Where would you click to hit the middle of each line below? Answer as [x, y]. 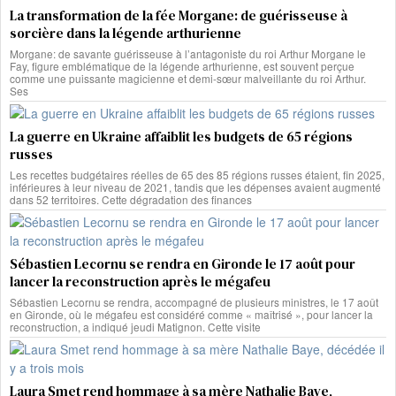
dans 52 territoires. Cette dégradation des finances [131, 199]
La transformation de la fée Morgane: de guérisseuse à [179, 15]
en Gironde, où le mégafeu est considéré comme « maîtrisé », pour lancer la [191, 314]
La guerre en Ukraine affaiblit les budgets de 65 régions [181, 136]
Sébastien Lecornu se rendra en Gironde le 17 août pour [183, 263]
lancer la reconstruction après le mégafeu [140, 281]
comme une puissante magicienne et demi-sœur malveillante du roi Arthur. [188, 78]
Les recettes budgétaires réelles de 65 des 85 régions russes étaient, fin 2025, [197, 174]
